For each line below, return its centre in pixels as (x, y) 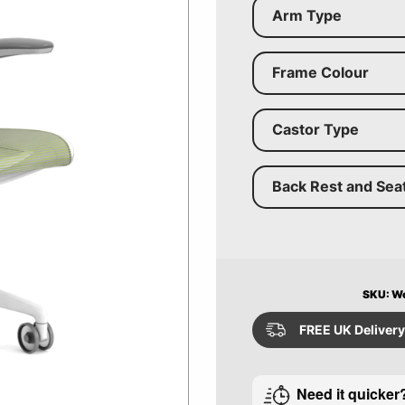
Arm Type (306, 15)
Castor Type (315, 129)
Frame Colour (320, 72)
